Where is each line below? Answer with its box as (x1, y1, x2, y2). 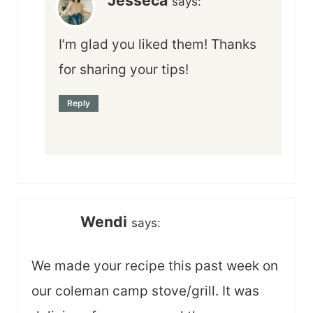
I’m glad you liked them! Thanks (59, 36, 256, 53)
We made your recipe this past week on (31, 257, 278, 274)
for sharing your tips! (59, 61, 189, 78)
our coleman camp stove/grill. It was (31, 282, 259, 299)
